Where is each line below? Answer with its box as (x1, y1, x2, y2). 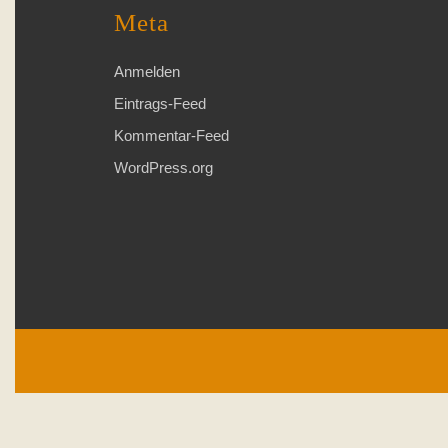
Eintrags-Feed (114, 94, 206, 112)
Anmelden (114, 62, 180, 80)
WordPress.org (114, 158, 213, 176)
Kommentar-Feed (114, 126, 229, 144)
